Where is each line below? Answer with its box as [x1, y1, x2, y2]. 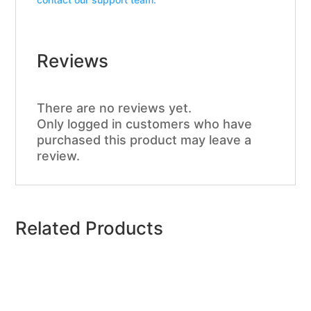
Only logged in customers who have [37, 116, 253, 131]
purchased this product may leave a [37, 132, 252, 147]
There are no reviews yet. [37, 100, 192, 115]
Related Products [15, 217, 164, 239]
